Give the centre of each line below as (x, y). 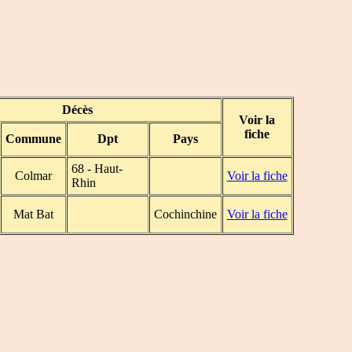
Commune (33, 139)
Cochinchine (185, 214)
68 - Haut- (97, 169)
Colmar (33, 176)
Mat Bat (33, 214)
